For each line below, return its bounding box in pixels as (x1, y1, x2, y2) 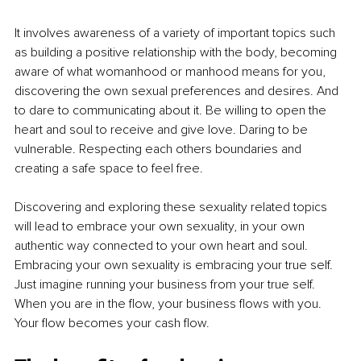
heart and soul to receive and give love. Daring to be (15, 122, 311, 139)
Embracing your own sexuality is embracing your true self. (15, 257, 336, 274)
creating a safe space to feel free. (15, 160, 206, 177)
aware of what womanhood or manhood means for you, (15, 64, 329, 81)
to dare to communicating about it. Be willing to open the (15, 102, 330, 119)
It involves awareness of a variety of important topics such (15, 25, 338, 42)
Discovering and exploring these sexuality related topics (15, 199, 330, 216)
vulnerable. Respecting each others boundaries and (15, 141, 305, 158)
